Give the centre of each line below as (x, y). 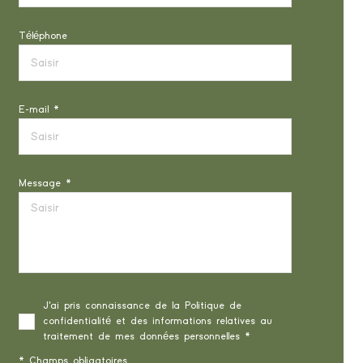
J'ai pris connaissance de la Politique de (142, 306)
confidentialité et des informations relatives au (157, 321)
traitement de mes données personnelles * (146, 337)
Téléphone (43, 36)
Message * (45, 184)
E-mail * (38, 110)
